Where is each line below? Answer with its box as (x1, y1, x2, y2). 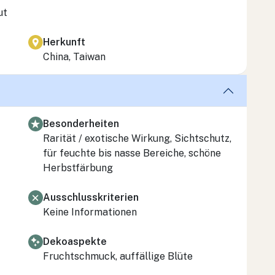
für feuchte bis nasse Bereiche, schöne (43, 147, 221, 159)
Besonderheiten (43, 117, 119, 130)
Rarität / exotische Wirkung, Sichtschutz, (43, 132, 231, 144)
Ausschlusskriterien (43, 191, 139, 203)
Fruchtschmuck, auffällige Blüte (43, 250, 193, 262)
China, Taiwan (43, 50, 106, 63)
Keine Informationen (43, 206, 137, 218)
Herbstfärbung (43, 161, 113, 174)
